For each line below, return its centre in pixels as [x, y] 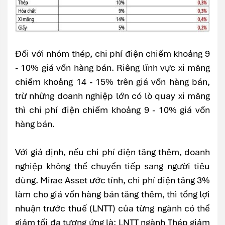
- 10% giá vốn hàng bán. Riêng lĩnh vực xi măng [113, 68]
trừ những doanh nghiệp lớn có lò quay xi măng [113, 96]
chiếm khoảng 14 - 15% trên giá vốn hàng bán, [113, 82]
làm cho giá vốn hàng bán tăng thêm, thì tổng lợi [113, 194]
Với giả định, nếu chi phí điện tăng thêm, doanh [113, 152]
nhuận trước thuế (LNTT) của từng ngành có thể [113, 208]
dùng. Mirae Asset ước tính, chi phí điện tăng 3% [113, 180]
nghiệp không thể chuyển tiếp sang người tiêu [113, 166]
